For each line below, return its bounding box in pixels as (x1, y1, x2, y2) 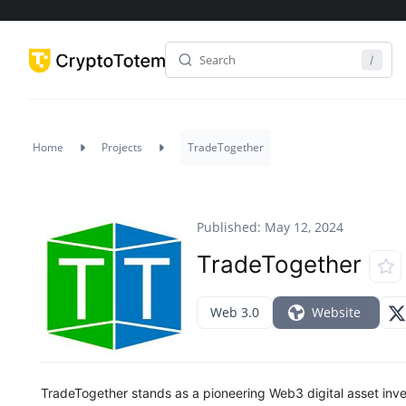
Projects (101, 140, 142, 155)
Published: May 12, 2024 (197, 218, 343, 236)
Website (312, 304, 361, 322)
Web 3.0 (210, 304, 259, 322)
